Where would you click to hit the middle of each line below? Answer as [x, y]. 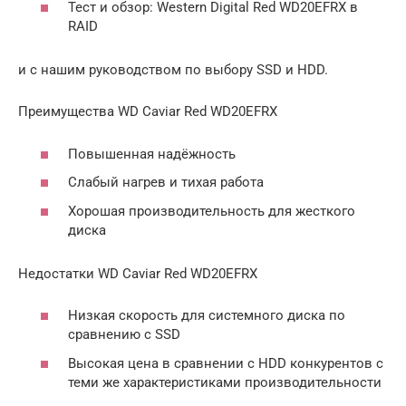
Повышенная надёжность [152, 154]
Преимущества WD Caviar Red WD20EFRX [148, 112]
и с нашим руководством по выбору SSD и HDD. [173, 70]
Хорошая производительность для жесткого [212, 211]
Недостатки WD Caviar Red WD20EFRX [138, 273]
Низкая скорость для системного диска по [207, 316]
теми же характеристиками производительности [225, 382]
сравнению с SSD [124, 335]
